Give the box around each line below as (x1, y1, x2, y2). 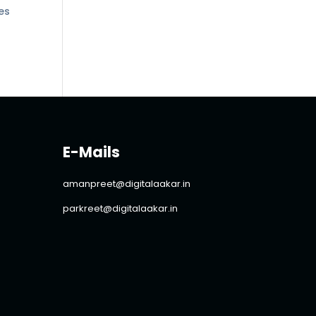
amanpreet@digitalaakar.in (63, 177, 191, 191)
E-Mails (63, 142, 121, 163)
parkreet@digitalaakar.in (63, 202, 178, 216)
